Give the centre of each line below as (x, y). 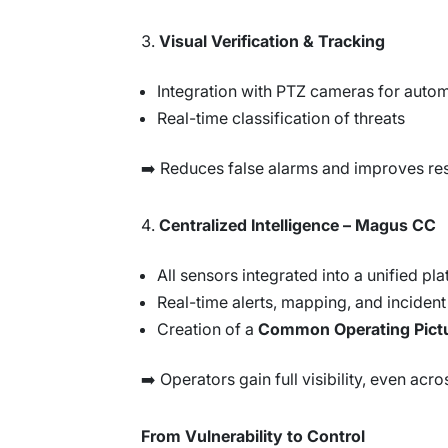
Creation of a (207, 328)
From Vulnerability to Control (253, 435)
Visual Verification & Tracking (272, 40)
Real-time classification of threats (281, 117)
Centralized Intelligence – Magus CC (297, 224)
